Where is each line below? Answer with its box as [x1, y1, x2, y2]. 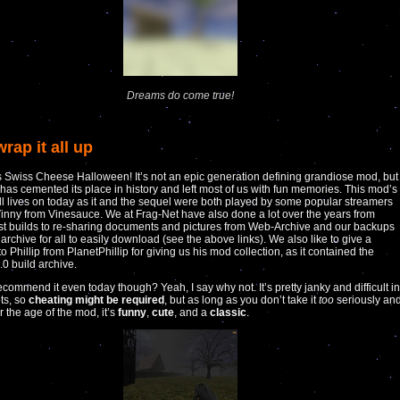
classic [210, 305, 246, 319]
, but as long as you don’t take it [164, 293, 319, 306]
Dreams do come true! [127, 88, 234, 102]
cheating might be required [29, 293, 164, 306]
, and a [174, 305, 210, 319]
